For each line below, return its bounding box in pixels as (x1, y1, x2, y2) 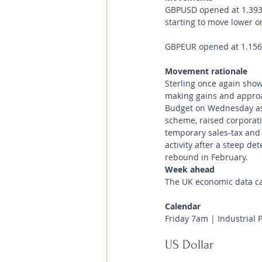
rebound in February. (165, 151, 248, 163)
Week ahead (165, 164, 215, 175)
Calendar (165, 201, 203, 212)
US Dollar (165, 237, 217, 251)
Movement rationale (165, 65, 250, 77)
